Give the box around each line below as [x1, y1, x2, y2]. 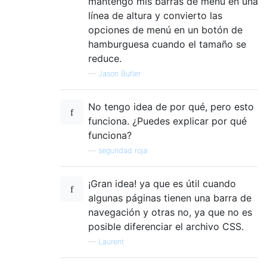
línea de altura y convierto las [88, 9, 222, 21]
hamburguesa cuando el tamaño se [88, 38, 246, 50]
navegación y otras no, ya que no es [88, 206, 252, 218]
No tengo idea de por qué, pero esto [88, 100, 254, 113]
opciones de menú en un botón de [88, 23, 243, 36]
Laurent [98, 237, 124, 246]
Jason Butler [98, 69, 141, 78]
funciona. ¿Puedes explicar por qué [88, 114, 247, 127]
